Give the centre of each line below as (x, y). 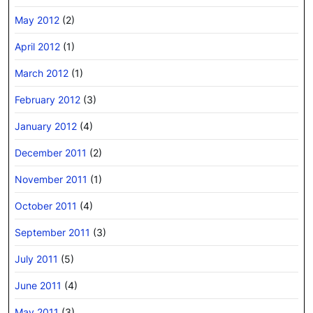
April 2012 (37, 46)
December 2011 (51, 152)
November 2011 (51, 179)
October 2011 (46, 205)
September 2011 (52, 232)
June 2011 (38, 285)
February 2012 (48, 99)
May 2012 (37, 20)
